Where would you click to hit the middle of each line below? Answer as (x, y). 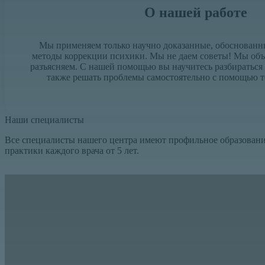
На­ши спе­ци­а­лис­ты (44, 120)
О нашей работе (196, 12)
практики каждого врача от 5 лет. (72, 151)
